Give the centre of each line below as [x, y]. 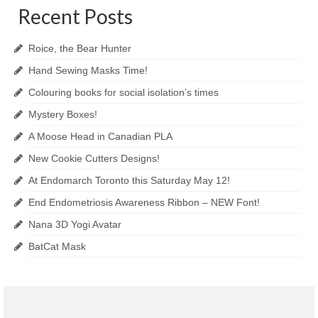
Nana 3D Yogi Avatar [75, 225]
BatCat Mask [57, 247]
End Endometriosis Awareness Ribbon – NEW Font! [144, 203]
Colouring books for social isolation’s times [124, 93]
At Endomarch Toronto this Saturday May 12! [129, 181]
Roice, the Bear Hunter [80, 49]
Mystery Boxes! [63, 115]
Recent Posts [75, 17]
